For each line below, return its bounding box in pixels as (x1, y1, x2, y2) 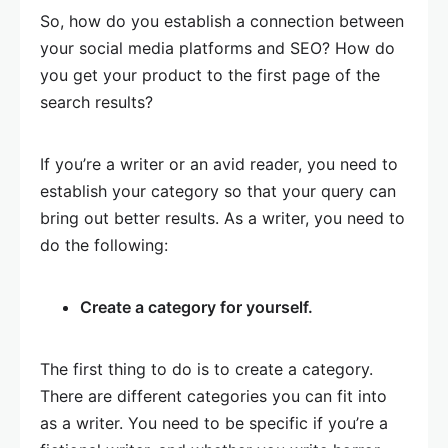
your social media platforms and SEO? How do (40, 38, 395, 58)
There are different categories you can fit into (40, 386, 387, 406)
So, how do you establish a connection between (40, 11, 404, 31)
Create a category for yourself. (80, 297, 313, 317)
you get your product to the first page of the (40, 65, 380, 85)
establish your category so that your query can (40, 181, 396, 201)
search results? (40, 92, 153, 112)
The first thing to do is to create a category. (40, 359, 373, 379)
